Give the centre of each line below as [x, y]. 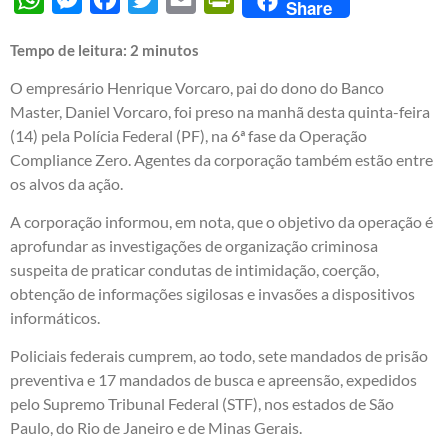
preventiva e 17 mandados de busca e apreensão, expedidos [213, 380]
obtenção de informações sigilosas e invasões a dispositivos [212, 294]
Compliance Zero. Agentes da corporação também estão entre [221, 159]
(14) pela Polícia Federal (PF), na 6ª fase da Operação [188, 135]
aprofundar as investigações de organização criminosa [194, 246]
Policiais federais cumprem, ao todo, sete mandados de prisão [219, 356]
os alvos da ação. [66, 183]
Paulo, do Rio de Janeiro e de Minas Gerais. [156, 428]
